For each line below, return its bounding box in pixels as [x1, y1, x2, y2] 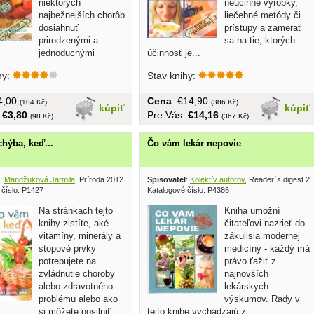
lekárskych [224, 281, 268, 292]
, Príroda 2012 [75, 175, 123, 184]
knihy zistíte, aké [39, 218, 109, 229]
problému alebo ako [39, 294, 118, 305]
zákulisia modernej [224, 231, 300, 242]
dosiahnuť [39, 22, 78, 34]
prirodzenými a [39, 35, 98, 46]
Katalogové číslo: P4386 [147, 186, 229, 195]
